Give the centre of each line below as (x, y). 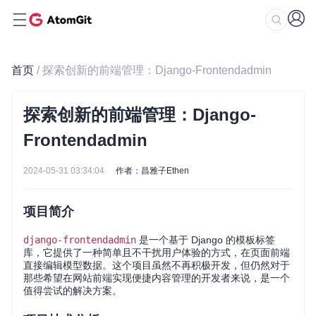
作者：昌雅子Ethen (152, 171)
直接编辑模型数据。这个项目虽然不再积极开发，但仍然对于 (157, 265)
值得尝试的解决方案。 (73, 291)
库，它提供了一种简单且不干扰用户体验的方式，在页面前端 (157, 253)
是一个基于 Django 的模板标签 (206, 240)
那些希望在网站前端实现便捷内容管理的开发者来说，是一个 (157, 278)
